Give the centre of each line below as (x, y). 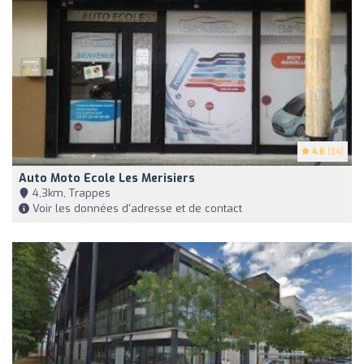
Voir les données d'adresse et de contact (136, 208)
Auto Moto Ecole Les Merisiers (107, 178)
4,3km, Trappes (70, 193)
